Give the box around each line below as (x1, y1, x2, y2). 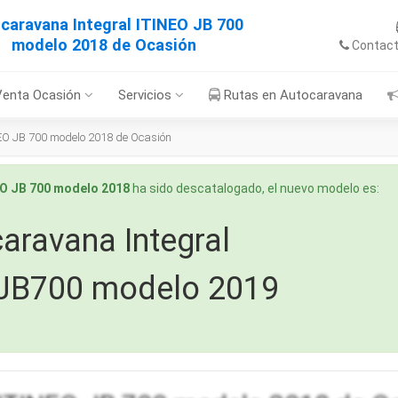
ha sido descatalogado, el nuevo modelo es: (130, 181, 379, 195)
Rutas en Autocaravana (220, 87, 362, 103)
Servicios (118, 87, 175, 103)
